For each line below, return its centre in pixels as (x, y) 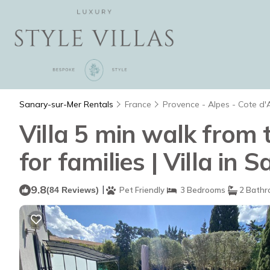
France (138, 104)
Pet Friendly (140, 190)
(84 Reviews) (73, 190)
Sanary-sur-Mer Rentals (67, 104)
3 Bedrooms (201, 190)
